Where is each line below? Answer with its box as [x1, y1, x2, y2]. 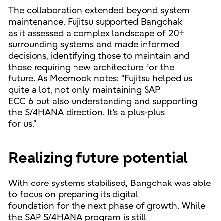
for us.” [8, 118, 36, 129]
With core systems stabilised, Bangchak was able [8, 178, 211, 188]
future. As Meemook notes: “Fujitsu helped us [8, 73, 192, 84]
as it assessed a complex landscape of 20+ [8, 28, 184, 38]
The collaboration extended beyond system [8, 5, 190, 16]
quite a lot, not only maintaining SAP [8, 84, 160, 95]
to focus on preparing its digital [8, 189, 138, 200]
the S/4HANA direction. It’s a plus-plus [8, 107, 165, 118]
